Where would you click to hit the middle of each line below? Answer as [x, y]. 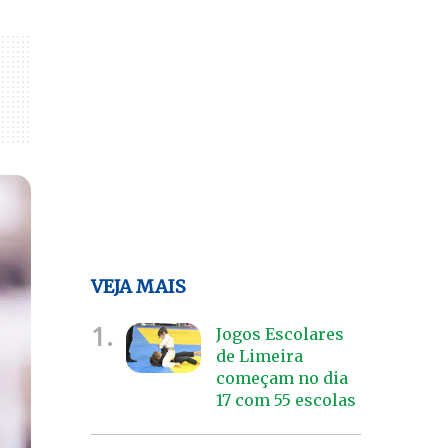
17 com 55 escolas [285, 399]
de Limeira [259, 355]
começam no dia [281, 377]
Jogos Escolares [279, 333]
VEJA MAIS [138, 286]
